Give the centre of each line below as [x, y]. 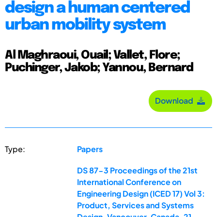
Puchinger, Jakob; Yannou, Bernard [99, 68]
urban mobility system [85, 25]
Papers [90, 149]
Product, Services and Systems [136, 205]
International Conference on [129, 182]
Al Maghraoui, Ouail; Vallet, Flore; [93, 55]
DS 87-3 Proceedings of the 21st [138, 170]
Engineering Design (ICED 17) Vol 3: [141, 193]
